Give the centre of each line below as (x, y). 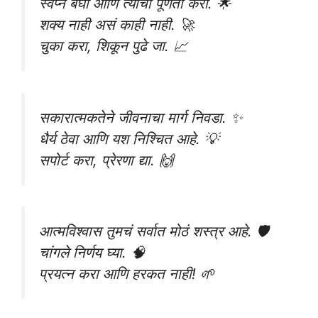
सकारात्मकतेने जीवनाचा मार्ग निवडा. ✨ (141, 117)
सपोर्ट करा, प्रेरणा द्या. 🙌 (106, 160)
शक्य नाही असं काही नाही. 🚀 (116, 25)
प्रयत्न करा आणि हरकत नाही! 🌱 (127, 274)
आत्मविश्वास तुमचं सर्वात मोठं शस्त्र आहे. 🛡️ (154, 231)
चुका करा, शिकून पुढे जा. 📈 (113, 46)
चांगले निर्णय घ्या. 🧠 (92, 253)
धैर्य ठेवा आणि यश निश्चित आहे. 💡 (129, 138)
